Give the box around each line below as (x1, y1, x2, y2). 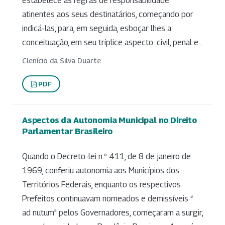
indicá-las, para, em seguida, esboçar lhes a (22, 24, 171, 34)
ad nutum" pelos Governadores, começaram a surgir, (22, 207, 203, 217)
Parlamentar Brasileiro (22, 126, 113, 137)
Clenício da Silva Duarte (22, 56, 101, 65)
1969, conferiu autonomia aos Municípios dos (22, 165, 179, 175)
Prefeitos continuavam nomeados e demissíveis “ (22, 193, 193, 203)
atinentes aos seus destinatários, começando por (22, 10, 193, 20)
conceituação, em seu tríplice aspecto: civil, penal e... (22, 38, 203, 48)
